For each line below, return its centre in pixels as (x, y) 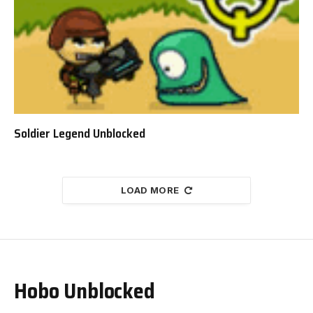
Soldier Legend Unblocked (80, 133)
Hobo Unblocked (85, 290)
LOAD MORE (150, 190)
